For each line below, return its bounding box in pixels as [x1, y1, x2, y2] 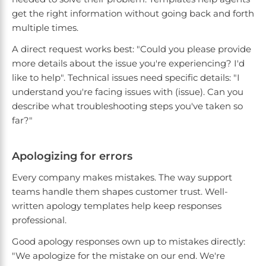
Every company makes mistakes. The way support [12, 172, 232, 183]
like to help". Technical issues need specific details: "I [12, 72, 240, 84]
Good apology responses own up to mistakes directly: [12, 236, 245, 248]
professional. [12, 214, 66, 226]
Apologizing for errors [12, 150, 132, 163]
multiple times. [12, 22, 78, 34]
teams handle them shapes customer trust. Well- [12, 186, 228, 198]
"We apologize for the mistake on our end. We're [12, 250, 225, 262]
